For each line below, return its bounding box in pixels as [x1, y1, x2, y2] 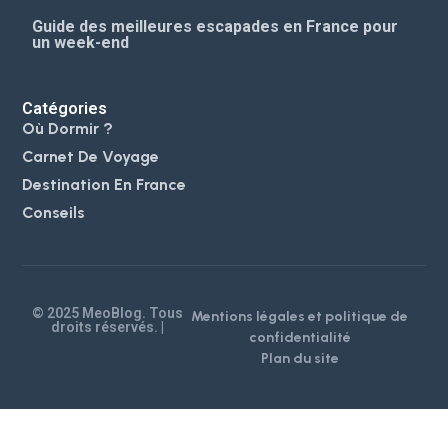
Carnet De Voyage [22, 146, 160, 166]
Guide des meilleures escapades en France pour [32, 16, 399, 36]
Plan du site [260, 350, 339, 368]
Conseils [22, 202, 86, 222]
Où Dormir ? [22, 118, 114, 138]
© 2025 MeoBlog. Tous [32, 305, 184, 322]
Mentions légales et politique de [191, 308, 409, 326]
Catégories [22, 98, 108, 118]
